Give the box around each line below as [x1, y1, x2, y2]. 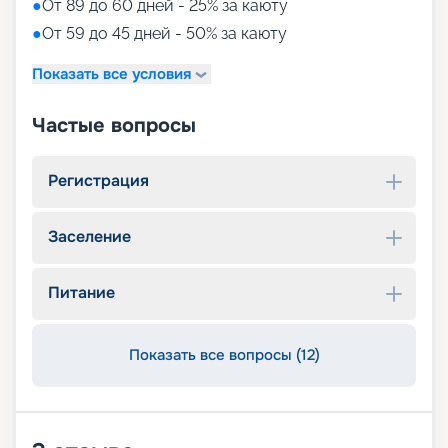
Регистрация [48, 170, 149, 192]
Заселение [48, 226, 131, 248]
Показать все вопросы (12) [128, 345, 320, 366]
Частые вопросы [32, 113, 196, 139]
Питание [48, 282, 115, 304]
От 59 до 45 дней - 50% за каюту [42, 24, 287, 44]
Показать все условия [32, 63, 191, 84]
